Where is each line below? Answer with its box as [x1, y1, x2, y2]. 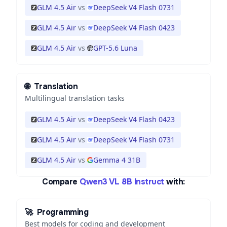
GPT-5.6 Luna [93, 43, 137, 53]
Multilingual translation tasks [25, 93, 125, 103]
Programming [36, 207, 89, 217]
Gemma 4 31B [93, 155, 140, 165]
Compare [42, 176, 78, 187]
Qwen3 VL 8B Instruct [80, 176, 164, 187]
